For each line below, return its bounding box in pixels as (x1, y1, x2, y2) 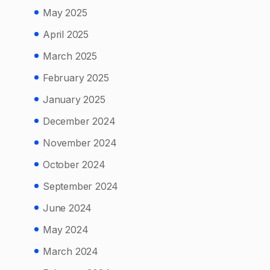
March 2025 (43, 50, 97, 63)
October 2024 (43, 159, 105, 171)
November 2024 (43, 137, 117, 149)
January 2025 (43, 93, 105, 106)
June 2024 (43, 202, 92, 215)
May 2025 (43, 7, 87, 19)
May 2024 (43, 224, 89, 236)
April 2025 (43, 28, 89, 41)
